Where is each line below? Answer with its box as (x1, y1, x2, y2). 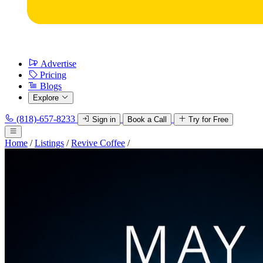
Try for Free (188, 115, 228, 124)
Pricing (40, 70, 66, 80)
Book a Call (127, 115, 167, 124)
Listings (35, 138, 64, 148)
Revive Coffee (71, 138, 125, 148)
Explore (33, 93, 59, 102)
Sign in (92, 115, 116, 124)
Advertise (41, 59, 76, 69)
